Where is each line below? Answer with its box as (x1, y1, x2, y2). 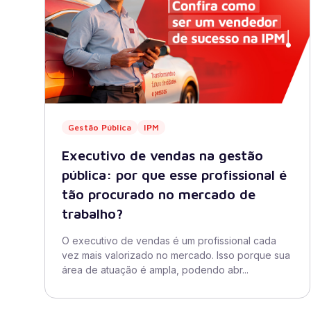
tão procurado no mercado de (62, 186, 255, 202)
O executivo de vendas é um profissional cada (62, 235, 276, 246)
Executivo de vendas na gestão (62, 147, 263, 163)
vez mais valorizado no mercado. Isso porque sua (62, 249, 290, 261)
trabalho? (62, 205, 123, 221)
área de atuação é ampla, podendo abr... (62, 264, 249, 276)
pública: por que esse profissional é (62, 167, 287, 183)
